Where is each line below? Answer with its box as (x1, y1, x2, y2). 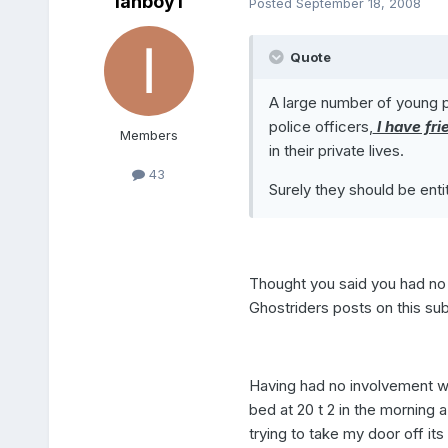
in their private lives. (268, 141, 404, 161)
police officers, (268, 117, 373, 137)
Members (119, 127, 178, 144)
